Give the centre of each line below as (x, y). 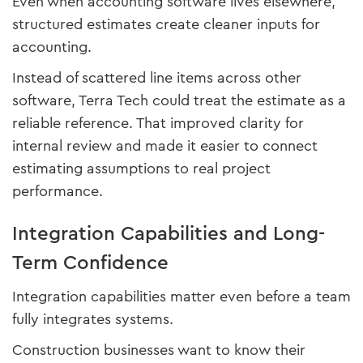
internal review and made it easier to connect (165, 146)
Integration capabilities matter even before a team (181, 297)
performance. (58, 192)
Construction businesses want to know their (159, 350)
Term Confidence (90, 263)
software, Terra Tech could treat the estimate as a (179, 101)
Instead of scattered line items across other (157, 78)
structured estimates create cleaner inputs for (166, 25)
